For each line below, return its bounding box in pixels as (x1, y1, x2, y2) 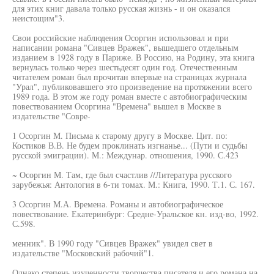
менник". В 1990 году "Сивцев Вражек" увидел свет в (12, 237, 213, 249)
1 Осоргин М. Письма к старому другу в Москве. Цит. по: (12, 130, 228, 141)
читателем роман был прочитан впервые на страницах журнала (12, 71, 246, 83)
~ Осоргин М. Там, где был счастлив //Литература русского (12, 169, 232, 180)
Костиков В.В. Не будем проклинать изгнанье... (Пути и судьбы (12, 139, 247, 151)
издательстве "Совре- (12, 110, 91, 122)
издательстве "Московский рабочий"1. (12, 247, 154, 259)
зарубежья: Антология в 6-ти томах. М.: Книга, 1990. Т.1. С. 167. (12, 179, 255, 190)
